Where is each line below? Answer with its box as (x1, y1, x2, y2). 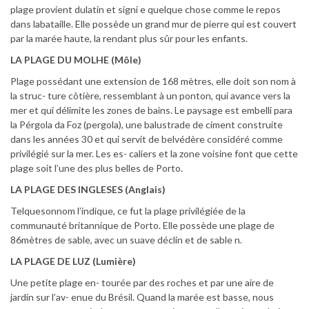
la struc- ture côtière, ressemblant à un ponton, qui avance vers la (10, 90, 290, 102)
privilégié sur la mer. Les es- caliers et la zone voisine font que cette (10, 148, 298, 160)
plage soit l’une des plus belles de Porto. (10, 162, 183, 175)
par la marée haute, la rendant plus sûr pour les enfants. (10, 32, 248, 45)
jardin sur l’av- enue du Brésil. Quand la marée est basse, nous (10, 291, 274, 303)
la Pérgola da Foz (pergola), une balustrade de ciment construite (10, 119, 283, 131)
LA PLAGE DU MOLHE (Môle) (10, 54, 141, 66)
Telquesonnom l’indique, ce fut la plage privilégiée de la (10, 205, 246, 217)
